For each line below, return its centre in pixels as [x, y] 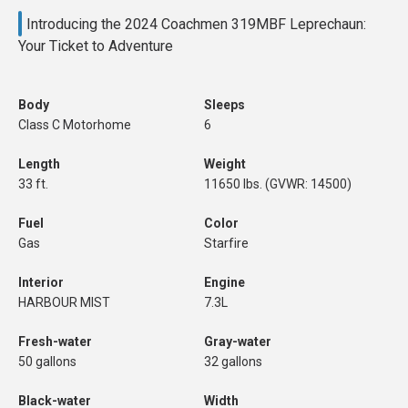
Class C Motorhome [75, 125]
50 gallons [47, 362]
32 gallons [233, 362]
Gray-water [238, 342]
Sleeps [224, 105]
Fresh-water [55, 342]
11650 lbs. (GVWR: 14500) [278, 184]
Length [39, 164]
